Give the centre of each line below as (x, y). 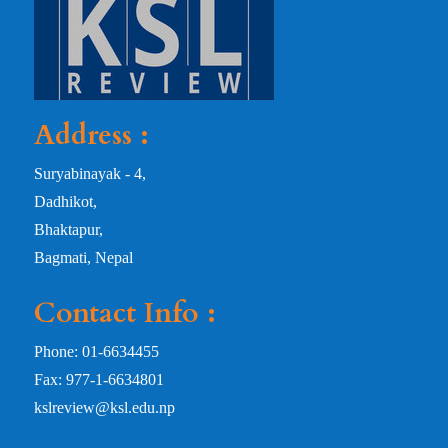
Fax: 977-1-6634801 (99, 380)
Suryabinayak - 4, (90, 174)
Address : (91, 135)
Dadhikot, (65, 202)
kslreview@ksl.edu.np (104, 408)
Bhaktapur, (68, 230)
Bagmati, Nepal (83, 258)
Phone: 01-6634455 (96, 352)
